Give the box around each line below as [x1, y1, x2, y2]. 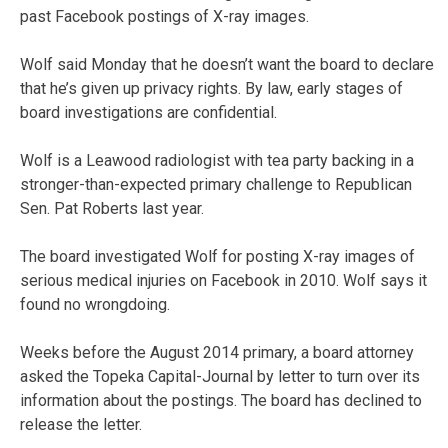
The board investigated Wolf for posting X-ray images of [20, 246, 415, 266]
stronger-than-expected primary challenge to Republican [20, 174, 412, 194]
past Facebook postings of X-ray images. [20, 6, 309, 26]
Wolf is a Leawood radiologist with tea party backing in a [20, 150, 414, 170]
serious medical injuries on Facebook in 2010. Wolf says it [20, 270, 427, 290]
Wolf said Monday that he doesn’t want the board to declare [20, 54, 434, 74]
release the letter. [20, 414, 142, 434]
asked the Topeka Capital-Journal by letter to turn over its [20, 366, 420, 386]
